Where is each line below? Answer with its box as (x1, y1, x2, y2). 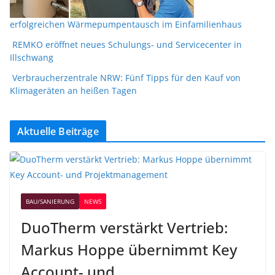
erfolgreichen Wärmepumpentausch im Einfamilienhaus (10, 18, 242, 31)
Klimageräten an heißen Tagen (10, 85, 137, 97)
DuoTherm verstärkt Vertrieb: (21, 217, 228, 238)
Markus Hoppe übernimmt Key (21, 239, 237, 260)
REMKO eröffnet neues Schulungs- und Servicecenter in (12, 39, 242, 51)
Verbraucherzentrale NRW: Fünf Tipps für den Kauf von (12, 72, 241, 84)
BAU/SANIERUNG (26, 197, 74, 206)
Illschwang (10, 52, 53, 64)
